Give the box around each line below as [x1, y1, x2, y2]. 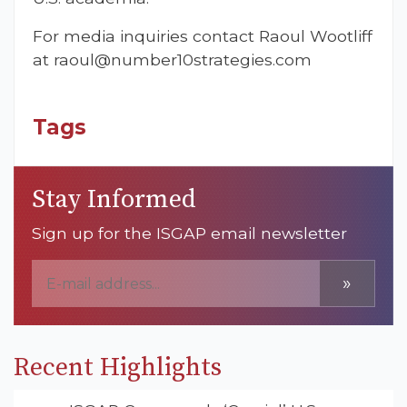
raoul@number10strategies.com [54, 50, 312, 70]
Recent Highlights [14, 352, 222, 384]
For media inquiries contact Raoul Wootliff [33, 26, 372, 46]
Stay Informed [32, 184, 196, 216]
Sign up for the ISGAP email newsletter [32, 223, 347, 243]
